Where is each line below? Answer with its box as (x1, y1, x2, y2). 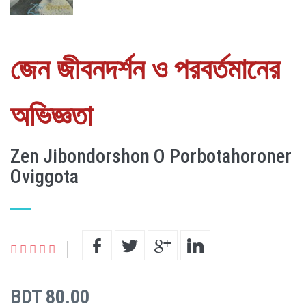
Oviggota (10, 165, 79, 188)
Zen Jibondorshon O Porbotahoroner (10, 144, 292, 167)
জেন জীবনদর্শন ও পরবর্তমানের (10, 52, 280, 86)
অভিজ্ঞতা (10, 98, 92, 133)
